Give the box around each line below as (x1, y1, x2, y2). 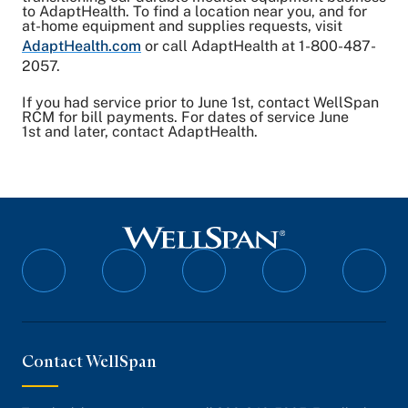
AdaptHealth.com (22, 37, 141, 55)
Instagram (202, 323, 272, 342)
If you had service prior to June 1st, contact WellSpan (22, 94, 379, 111)
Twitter (122, 323, 170, 342)
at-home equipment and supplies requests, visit (22, 17, 342, 35)
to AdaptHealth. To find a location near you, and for (22, 3, 367, 20)
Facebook (42, 323, 110, 342)
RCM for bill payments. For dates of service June (22, 108, 349, 126)
